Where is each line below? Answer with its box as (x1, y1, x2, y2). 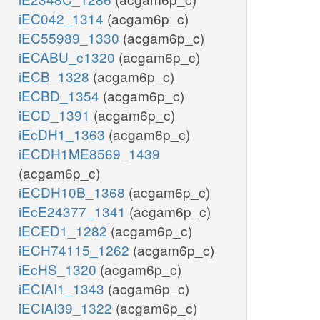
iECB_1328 (19, 66, 93, 86)
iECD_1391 (19, 105, 94, 125)
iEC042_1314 (19, 9, 107, 29)
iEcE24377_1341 (19, 201, 129, 221)
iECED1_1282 (19, 221, 111, 241)
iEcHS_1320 (19, 259, 100, 279)
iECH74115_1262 (19, 240, 133, 260)
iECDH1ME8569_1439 (19, 144, 160, 164)
